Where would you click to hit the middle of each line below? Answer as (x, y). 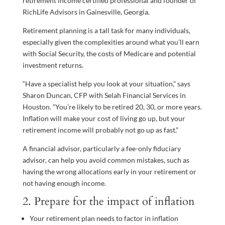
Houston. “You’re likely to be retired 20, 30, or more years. (112, 106)
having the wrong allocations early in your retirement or (109, 171)
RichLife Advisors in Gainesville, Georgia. (86, 12)
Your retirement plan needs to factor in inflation (104, 218)
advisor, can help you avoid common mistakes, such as (106, 160)
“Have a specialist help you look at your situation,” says (106, 83)
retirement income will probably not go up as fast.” (100, 130)
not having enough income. (64, 183)
